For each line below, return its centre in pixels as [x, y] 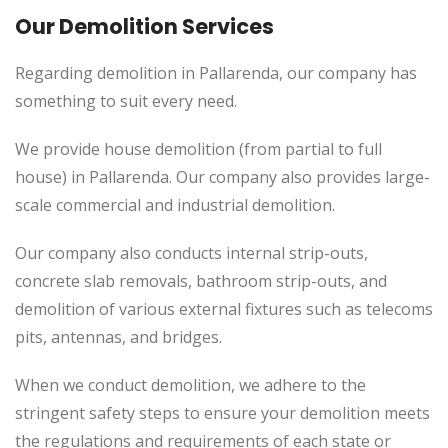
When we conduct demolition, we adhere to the [190, 385]
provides [348, 177]
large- [405, 177]
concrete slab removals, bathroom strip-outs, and [201, 281]
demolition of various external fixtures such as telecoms [224, 309]
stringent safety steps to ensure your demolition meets [222, 413]
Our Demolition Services [144, 26]
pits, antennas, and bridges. [118, 337]
